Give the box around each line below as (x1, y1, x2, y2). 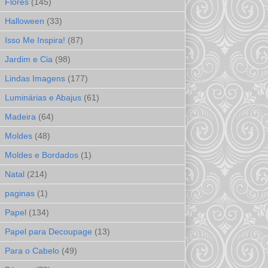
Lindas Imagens (5, 74, 65, 84)
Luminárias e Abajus (5, 93, 81, 103)
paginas (5, 188, 35, 199)
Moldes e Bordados (5, 150, 78, 160)
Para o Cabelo (5, 246, 59, 256)
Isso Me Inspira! (5, 35, 65, 45)
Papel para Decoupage (5, 227, 92, 237)
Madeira (5, 112, 36, 122)
